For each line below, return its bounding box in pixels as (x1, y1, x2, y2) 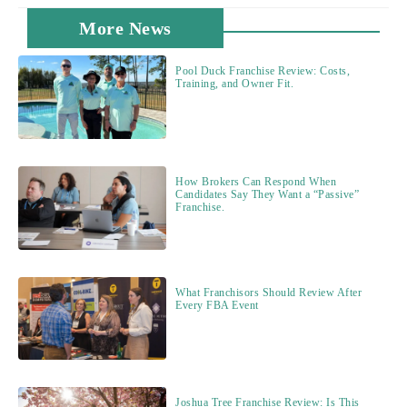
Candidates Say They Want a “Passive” (175, 187, 360, 201)
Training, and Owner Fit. (175, 77, 294, 91)
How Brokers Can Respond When (175, 174, 337, 188)
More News (79, 18, 172, 39)
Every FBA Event (175, 298, 259, 312)
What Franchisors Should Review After (175, 285, 362, 299)
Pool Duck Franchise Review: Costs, (175, 65, 351, 78)
